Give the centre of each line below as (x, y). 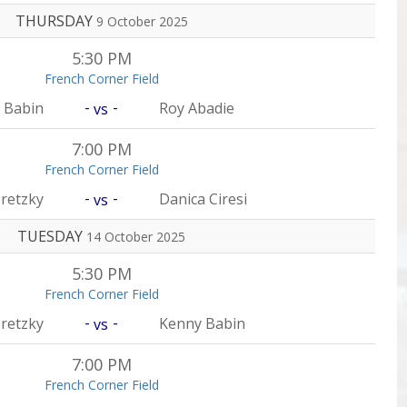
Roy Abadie (197, 108)
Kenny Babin (203, 323)
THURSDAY (55, 21)
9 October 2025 (142, 21)
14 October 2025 (136, 237)
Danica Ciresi (203, 199)
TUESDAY (52, 236)
